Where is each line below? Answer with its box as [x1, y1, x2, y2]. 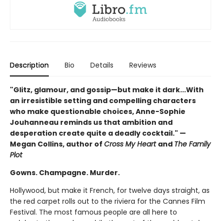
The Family [174, 139, 211, 149]
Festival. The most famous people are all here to [10, 207, 177, 218]
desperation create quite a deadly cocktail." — [10, 128, 186, 139]
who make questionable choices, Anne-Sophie [10, 107, 185, 117]
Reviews [129, 60, 156, 71]
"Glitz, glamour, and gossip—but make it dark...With [10, 85, 204, 95]
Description [10, 60, 49, 71]
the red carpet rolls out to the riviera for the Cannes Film [10, 196, 205, 207]
